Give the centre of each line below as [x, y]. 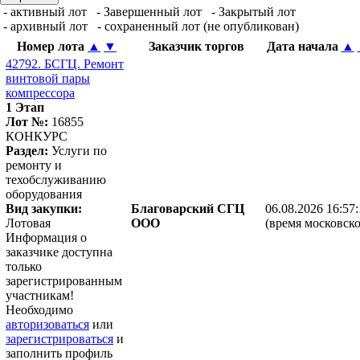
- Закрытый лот [252, 11]
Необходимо [39, 309]
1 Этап [25, 107]
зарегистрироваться [59, 338]
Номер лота [52, 46]
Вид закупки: [44, 208]
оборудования [44, 194]
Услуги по [78, 150]
